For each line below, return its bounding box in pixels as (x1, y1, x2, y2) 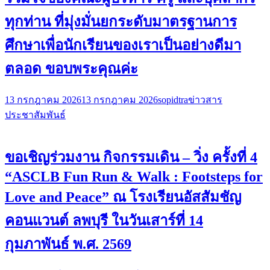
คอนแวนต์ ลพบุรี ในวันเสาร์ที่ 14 (5, 212, 203, 228)
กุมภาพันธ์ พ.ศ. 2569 (5, 236, 131, 252)
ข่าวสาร (188, 94, 222, 105)
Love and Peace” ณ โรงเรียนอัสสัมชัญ (5, 189, 241, 205)
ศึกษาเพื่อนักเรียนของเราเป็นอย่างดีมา (5, 37, 241, 54)
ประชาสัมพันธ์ (5, 109, 66, 120)
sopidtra (158, 94, 188, 105)
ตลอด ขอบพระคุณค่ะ (5, 61, 138, 77)
